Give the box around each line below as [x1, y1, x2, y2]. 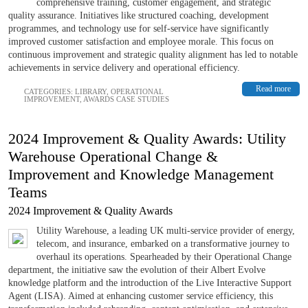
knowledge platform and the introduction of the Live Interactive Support [8, 277, 291, 288]
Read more [256, 83, 291, 93]
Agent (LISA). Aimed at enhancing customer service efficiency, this [8, 290, 273, 301]
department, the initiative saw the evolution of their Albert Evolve [8, 264, 265, 275]
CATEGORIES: [24, 87, 75, 96]
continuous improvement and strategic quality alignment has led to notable [8, 49, 298, 60]
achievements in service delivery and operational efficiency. [8, 62, 240, 73]
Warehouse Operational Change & [8, 147, 218, 165]
